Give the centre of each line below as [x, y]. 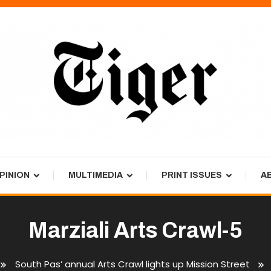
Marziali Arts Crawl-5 [135, 230]
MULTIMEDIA [96, 175]
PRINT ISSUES [192, 175]
